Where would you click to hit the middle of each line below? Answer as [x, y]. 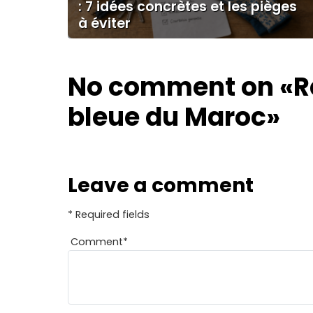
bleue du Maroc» [174, 117]
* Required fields [109, 215]
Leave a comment [161, 186]
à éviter [104, 23]
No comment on [174, 87]
